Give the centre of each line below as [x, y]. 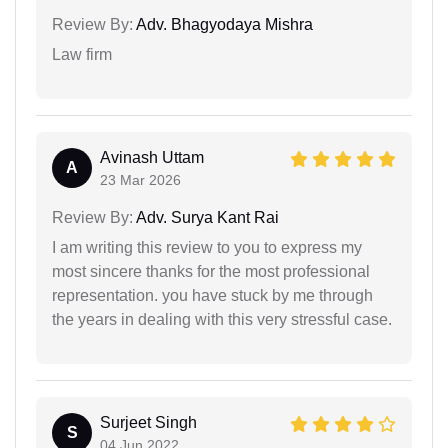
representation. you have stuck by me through [212, 295]
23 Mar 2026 [140, 179]
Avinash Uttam [152, 157]
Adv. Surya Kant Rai [206, 217]
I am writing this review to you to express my [207, 247]
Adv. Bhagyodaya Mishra [223, 24]
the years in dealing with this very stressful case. [222, 319]
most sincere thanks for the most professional [211, 271]
